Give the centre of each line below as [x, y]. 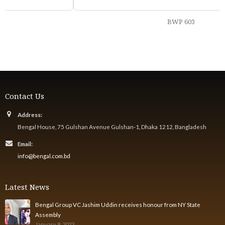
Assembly [48, 214]
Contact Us [25, 96]
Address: [30, 114]
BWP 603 [113, 21]
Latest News [27, 187]
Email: [25, 143]
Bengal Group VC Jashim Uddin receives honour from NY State [118, 204]
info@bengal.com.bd [44, 155]
